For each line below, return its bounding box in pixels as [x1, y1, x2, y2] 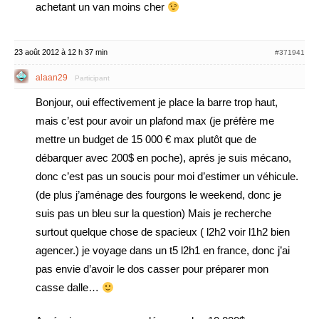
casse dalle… [36, 281, 102, 293]
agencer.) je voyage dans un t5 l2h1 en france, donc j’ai [36, 244, 290, 256]
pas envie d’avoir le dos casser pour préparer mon [36, 263, 268, 275]
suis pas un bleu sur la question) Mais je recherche [36, 207, 271, 219]
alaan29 [36, 73, 68, 83]
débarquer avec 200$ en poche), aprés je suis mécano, [36, 152, 291, 164]
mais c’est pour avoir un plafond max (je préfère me [36, 115, 274, 127]
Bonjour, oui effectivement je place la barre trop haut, [36, 96, 278, 108]
